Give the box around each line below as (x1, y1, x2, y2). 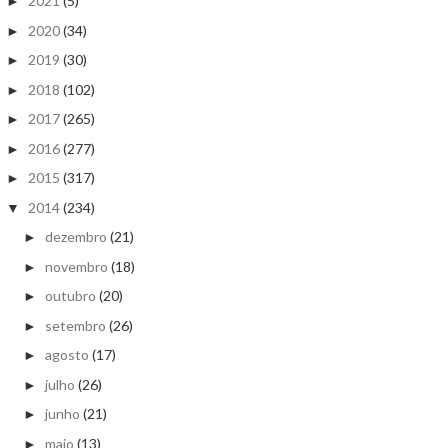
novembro (44, 257, 108, 275)
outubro (44, 287, 96, 304)
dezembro (44, 228, 107, 245)
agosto (44, 346, 89, 363)
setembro (44, 316, 106, 334)
